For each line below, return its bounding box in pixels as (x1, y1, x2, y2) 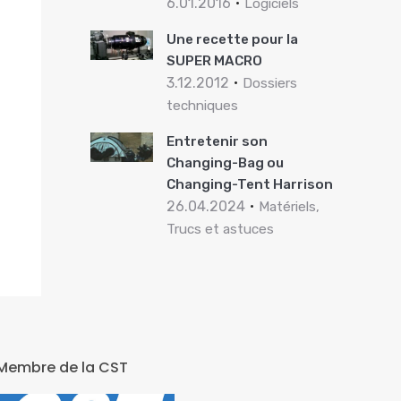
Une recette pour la (166, 31, 298, 47)
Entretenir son (166, 133, 268, 149)
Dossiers (242, 75, 297, 91)
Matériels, (258, 199, 320, 215)
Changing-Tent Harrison (166, 176, 333, 192)
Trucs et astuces (166, 221, 274, 237)
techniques (166, 98, 238, 114)
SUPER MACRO (166, 53, 262, 69)
